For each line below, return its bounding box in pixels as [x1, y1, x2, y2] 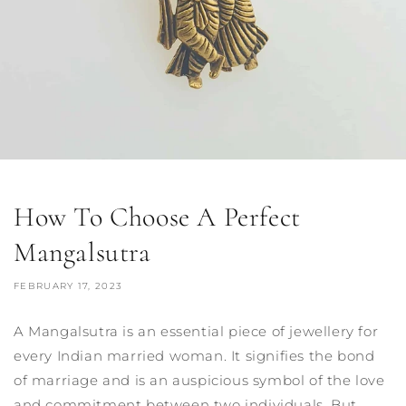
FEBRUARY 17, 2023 [14, 279, 123, 292]
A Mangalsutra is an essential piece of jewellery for [14, 322, 379, 340]
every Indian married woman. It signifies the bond [14, 346, 375, 364]
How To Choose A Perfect [14, 199, 301, 234]
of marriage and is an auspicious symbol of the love [14, 371, 385, 389]
